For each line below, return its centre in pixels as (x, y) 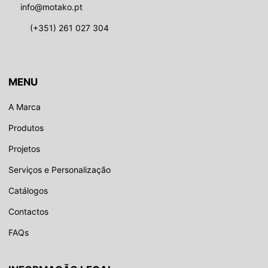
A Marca (25, 106)
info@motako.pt (51, 7)
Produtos (26, 127)
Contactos (28, 211)
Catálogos (28, 190)
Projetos (24, 148)
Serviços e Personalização (60, 169)
